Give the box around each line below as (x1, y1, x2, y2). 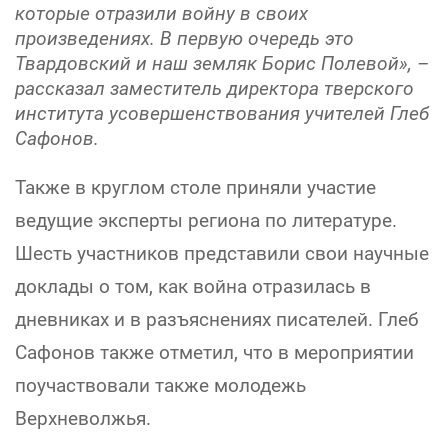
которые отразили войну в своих (15, 2, 308, 26)
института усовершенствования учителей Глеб (15, 102, 429, 126)
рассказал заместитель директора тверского (15, 77, 414, 101)
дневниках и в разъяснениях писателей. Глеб (15, 308, 419, 332)
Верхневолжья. (15, 407, 151, 431)
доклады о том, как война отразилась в (15, 275, 371, 299)
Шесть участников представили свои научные (15, 242, 429, 266)
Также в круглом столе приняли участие (15, 176, 376, 200)
